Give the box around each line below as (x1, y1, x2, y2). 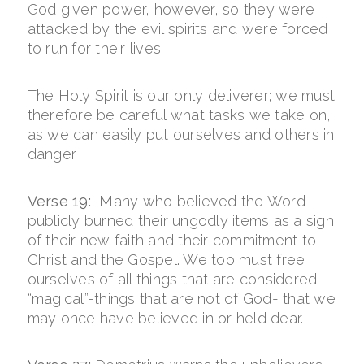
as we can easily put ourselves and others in (27, 126, 335, 143)
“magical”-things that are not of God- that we (27, 290, 336, 307)
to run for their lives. (27, 40, 164, 57)
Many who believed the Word (99, 193, 305, 210)
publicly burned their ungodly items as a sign (27, 212, 334, 229)
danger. (27, 145, 78, 162)
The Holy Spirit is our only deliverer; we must (27, 87, 336, 104)
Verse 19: (27, 193, 100, 210)
